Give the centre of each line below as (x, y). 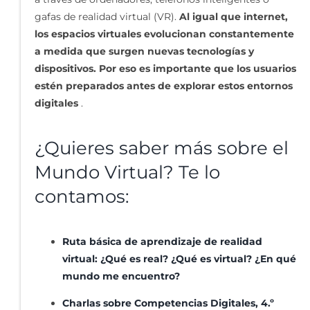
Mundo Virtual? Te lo (127, 173)
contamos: (82, 197)
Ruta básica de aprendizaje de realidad (162, 241)
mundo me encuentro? (121, 276)
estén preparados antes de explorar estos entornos (164, 86)
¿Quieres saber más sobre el (162, 148)
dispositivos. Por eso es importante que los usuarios (165, 69)
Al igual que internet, (234, 17)
